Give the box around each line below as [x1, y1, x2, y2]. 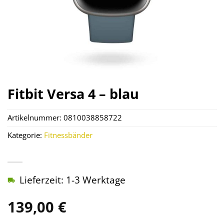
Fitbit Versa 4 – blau [7, 84, 139, 103]
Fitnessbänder [44, 130, 92, 141]
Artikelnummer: [7, 112, 63, 123]
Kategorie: [7, 130, 44, 141]
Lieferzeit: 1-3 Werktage [19, 173, 125, 187]
